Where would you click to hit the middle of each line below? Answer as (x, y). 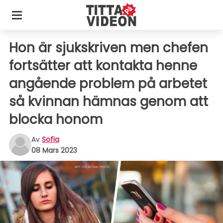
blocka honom (56, 119)
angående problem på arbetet (108, 84)
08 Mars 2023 (54, 150)
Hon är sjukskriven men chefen (109, 48)
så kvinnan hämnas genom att (109, 102)
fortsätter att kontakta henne (103, 66)
